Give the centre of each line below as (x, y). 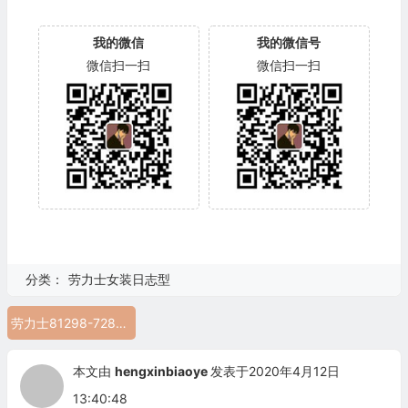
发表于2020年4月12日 (275, 371)
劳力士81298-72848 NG (121, 322)
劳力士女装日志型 (119, 279)
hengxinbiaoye (161, 371)
